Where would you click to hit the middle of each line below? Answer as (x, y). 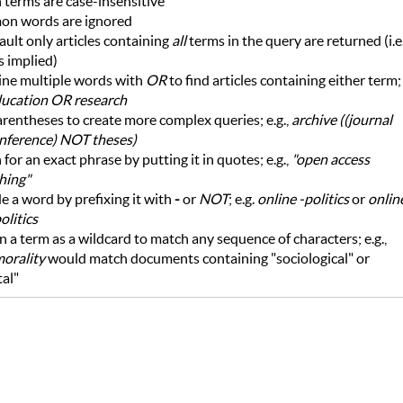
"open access (330, 160)
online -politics (303, 199)
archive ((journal (341, 120)
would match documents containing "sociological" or (207, 259)
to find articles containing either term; (283, 81)
